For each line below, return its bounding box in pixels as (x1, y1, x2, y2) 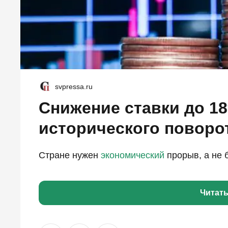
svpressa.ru (55, 82, 93, 91)
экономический (101, 150, 164, 160)
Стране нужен (39, 150, 101, 160)
